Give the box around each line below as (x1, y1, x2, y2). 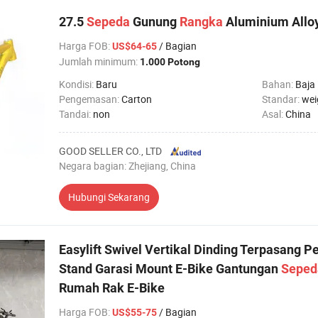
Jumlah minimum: (59, 55, 140, 68)
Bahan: (262, 77, 295, 91)
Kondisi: (59, 77, 96, 91)
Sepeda (87, 14, 130, 29)
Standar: (262, 92, 302, 106)
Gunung (130, 14, 180, 29)
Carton (121, 92, 152, 106)
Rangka (180, 14, 223, 29)
